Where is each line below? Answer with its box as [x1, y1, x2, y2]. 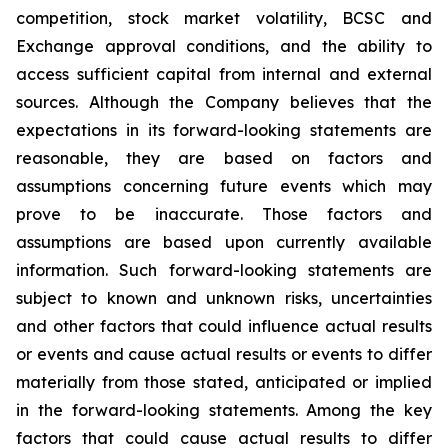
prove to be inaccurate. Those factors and [16, 204, 432, 224]
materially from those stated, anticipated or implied [16, 372, 432, 392]
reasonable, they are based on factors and [16, 148, 432, 168]
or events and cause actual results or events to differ [16, 344, 432, 364]
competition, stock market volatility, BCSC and [16, 8, 432, 28]
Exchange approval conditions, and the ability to [16, 36, 432, 56]
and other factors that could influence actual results [16, 316, 432, 336]
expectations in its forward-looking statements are [16, 120, 432, 140]
